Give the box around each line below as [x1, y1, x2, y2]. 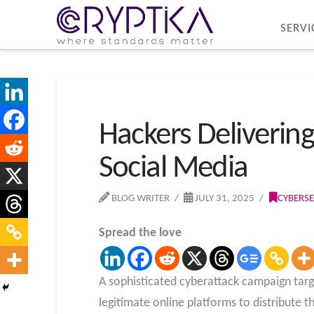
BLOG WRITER [109, 193, 170, 204]
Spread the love [98, 226, 182, 240]
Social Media [98, 153, 248, 184]
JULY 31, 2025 [193, 193, 255, 204]
